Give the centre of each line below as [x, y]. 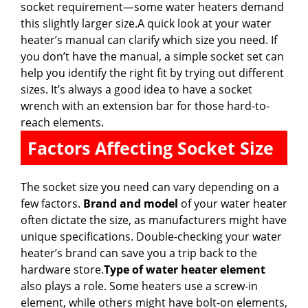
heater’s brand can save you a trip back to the [139, 253]
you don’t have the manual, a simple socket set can [152, 56]
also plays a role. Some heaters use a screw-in [139, 286]
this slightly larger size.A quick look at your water [146, 23]
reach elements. [62, 122]
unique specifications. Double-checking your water [151, 236]
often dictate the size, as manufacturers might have [154, 220]
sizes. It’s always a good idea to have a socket [136, 89]
